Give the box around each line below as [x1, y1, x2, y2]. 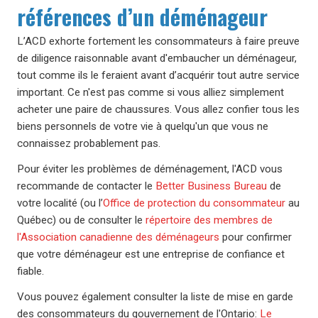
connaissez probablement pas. [17, 137, 160, 150]
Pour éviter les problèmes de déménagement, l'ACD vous [17, 163, 283, 175]
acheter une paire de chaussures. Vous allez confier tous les [17, 103, 300, 116]
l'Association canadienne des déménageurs [17, 231, 219, 243]
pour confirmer [219, 231, 292, 243]
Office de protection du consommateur [103, 197, 285, 209]
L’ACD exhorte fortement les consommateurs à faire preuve [17, 35, 300, 48]
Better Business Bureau [155, 180, 267, 192]
